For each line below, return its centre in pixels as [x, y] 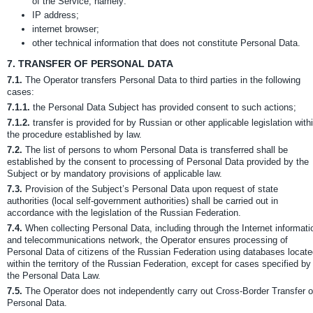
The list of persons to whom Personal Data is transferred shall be [155, 150]
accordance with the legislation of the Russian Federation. [124, 213]
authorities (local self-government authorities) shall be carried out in [143, 201]
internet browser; [66, 29]
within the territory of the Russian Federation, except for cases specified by [159, 264]
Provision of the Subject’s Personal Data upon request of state [150, 189]
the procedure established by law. [74, 134]
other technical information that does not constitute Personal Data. [166, 43]
